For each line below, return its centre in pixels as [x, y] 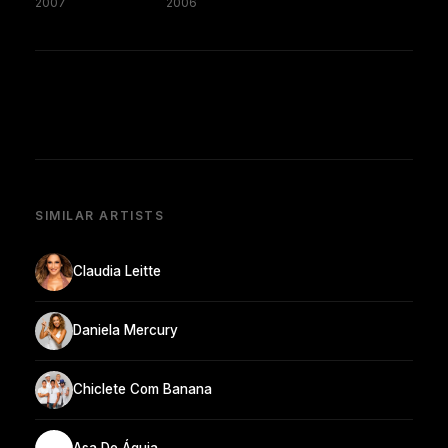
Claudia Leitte [117, 271]
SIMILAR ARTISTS [100, 215]
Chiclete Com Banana [142, 389]
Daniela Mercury [125, 330]
